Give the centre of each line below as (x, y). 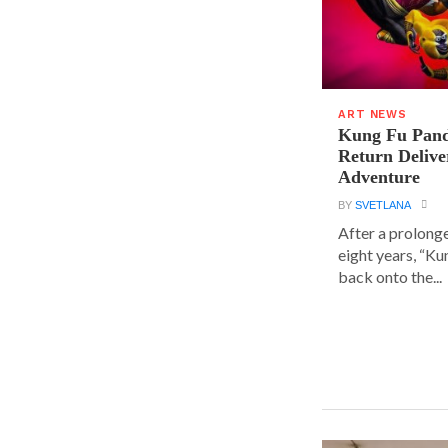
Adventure (379, 177)
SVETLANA (383, 205)
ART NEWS (372, 115)
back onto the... (390, 277)
